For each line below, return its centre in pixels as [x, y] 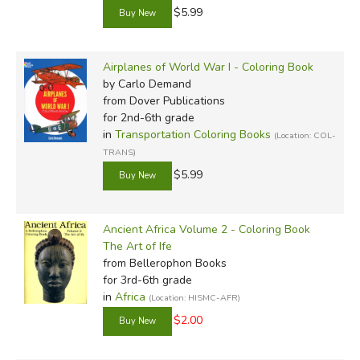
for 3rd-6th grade [147, 280]
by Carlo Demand [147, 84]
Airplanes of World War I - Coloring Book [208, 67]
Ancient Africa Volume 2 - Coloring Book [206, 229]
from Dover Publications [164, 100]
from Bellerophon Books [164, 263]
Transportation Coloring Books [192, 134]
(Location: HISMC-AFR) [194, 297]
